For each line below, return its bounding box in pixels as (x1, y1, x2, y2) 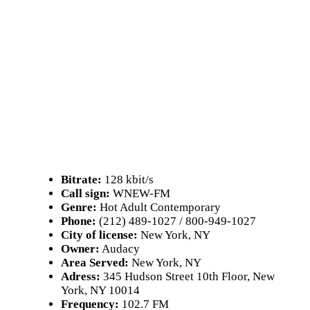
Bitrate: (61, 173, 102, 186)
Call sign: (61, 187, 110, 200)
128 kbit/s (102, 173, 154, 186)
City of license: (61, 228, 138, 241)
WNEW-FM (110, 187, 170, 200)
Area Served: (61, 256, 129, 269)
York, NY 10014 (61, 284, 140, 297)
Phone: (61, 215, 96, 228)
